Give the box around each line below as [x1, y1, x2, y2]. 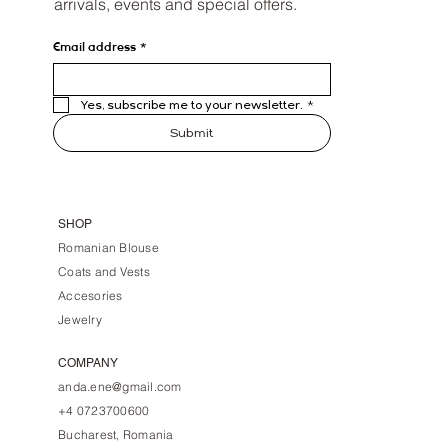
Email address [52, 40, 136, 55]
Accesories [58, 287, 123, 303]
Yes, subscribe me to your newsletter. [80, 98, 303, 113]
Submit [170, 126, 214, 141]
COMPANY [58, 355, 119, 370]
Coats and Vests [58, 263, 150, 279]
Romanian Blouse [58, 239, 159, 255]
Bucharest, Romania [58, 426, 174, 442]
